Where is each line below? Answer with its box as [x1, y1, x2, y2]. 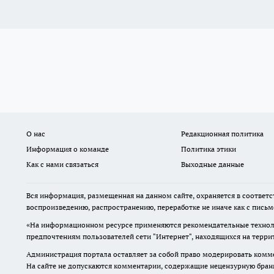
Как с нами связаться [26, 160, 98, 169]
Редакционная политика [180, 129, 264, 138]
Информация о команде [26, 144, 109, 154]
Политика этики [180, 144, 236, 154]
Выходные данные [180, 160, 244, 169]
